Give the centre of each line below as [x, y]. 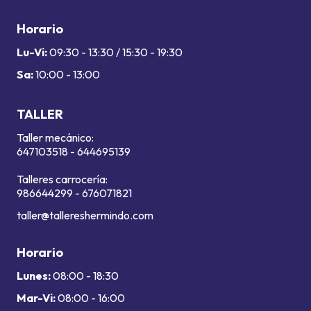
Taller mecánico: [55, 137]
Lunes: [34, 276]
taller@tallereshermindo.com [85, 215]
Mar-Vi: [36, 298]
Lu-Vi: [32, 52]
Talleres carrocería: [62, 179]
